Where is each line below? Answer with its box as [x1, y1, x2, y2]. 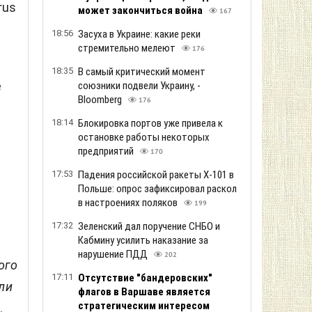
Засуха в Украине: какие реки [78, 28, 201, 40]
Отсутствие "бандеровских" [78, 272, 212, 284]
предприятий [78, 145, 136, 157]
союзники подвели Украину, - [78, 79, 201, 92]
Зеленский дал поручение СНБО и [78, 220, 220, 233]
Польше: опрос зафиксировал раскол [78, 182, 237, 195]
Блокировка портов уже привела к [78, 117, 223, 130]
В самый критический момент [78, 65, 205, 78]
